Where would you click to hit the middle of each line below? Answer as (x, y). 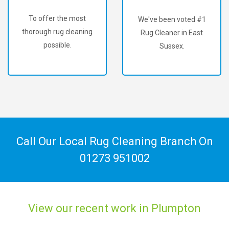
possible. (57, 45)
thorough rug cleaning (57, 31)
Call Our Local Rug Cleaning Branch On (114, 141)
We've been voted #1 (172, 20)
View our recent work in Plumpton (114, 208)
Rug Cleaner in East (172, 33)
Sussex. (172, 46)
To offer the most (57, 18)
